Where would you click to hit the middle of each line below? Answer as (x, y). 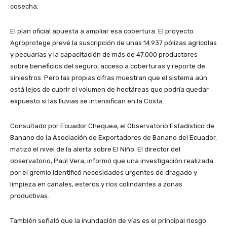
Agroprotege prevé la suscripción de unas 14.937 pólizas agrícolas (113, 43)
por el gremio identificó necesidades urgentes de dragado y (104, 173)
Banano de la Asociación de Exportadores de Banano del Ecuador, (113, 138)
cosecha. (24, 7)
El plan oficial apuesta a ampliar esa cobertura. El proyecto (102, 31)
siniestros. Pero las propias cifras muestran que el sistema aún (109, 78)
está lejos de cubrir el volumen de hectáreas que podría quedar (109, 90)
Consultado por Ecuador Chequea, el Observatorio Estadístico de (112, 126)
